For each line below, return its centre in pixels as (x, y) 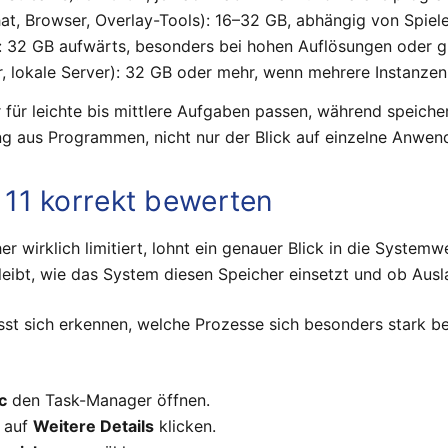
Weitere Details (94, 425)
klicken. (185, 425)
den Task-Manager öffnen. (109, 399)
